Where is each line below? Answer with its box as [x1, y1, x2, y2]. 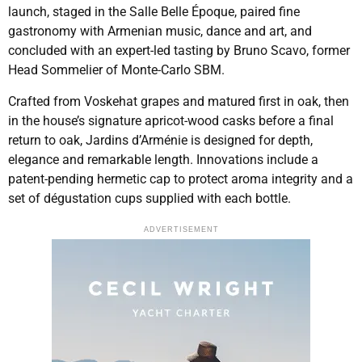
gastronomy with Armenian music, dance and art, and [8, 23, 312, 40]
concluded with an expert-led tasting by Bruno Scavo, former [8, 43, 350, 59]
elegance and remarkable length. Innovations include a [8, 151, 318, 167]
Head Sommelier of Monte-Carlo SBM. [8, 62, 225, 78]
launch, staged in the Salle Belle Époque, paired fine [8, 4, 300, 20]
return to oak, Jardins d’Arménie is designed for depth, [8, 132, 313, 148]
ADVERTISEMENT [143, 225, 219, 234]
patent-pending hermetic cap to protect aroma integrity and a [8, 170, 353, 187]
